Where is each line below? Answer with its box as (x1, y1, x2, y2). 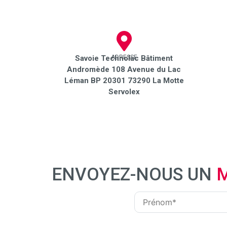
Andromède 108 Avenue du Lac (67, 64, 181, 74)
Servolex (108, 87, 140, 96)
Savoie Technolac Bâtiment (75, 53, 173, 63)
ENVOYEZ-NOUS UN (52, 164, 216, 185)
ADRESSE (110, 53, 137, 61)
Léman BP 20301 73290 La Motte (64, 75, 184, 85)
